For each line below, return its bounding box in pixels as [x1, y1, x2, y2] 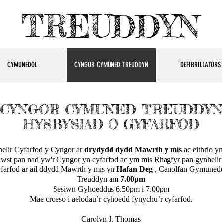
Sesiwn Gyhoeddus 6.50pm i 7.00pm [53, 185, 169, 193]
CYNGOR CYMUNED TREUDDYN [74, 60, 148, 69]
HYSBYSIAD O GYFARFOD [23, 116, 199, 133]
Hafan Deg [116, 165, 153, 173]
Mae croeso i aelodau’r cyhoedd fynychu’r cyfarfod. [29, 195, 193, 203]
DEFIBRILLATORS [180, 60, 221, 69]
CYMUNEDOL [7, 60, 37, 69]
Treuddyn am [77, 175, 120, 183]
